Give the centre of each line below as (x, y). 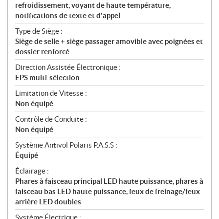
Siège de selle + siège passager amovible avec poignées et (109, 42)
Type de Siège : (39, 31)
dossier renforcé (42, 52)
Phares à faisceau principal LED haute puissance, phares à (109, 181)
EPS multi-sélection (47, 78)
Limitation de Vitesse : (51, 93)
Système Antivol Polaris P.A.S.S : (66, 145)
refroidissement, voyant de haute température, (93, 5)
